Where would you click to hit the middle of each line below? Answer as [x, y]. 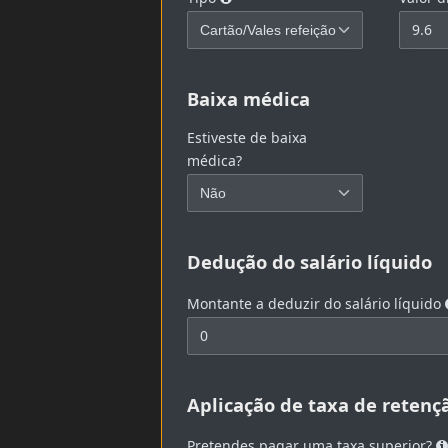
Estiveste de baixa [247, 137]
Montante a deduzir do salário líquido [316, 303]
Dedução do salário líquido [310, 261]
